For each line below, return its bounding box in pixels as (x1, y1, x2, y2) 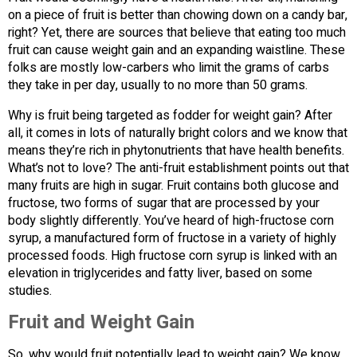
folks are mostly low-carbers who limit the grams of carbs (8, 57, 329, 77)
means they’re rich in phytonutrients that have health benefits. (8, 140, 344, 160)
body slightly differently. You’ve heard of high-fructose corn (8, 210, 334, 230)
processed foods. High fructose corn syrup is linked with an (8, 245, 337, 265)
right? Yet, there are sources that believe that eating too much (8, 22, 346, 42)
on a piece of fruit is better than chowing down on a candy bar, (8, 5, 347, 25)
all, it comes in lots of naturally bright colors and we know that (8, 123, 347, 143)
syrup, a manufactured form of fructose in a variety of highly (8, 228, 336, 248)
